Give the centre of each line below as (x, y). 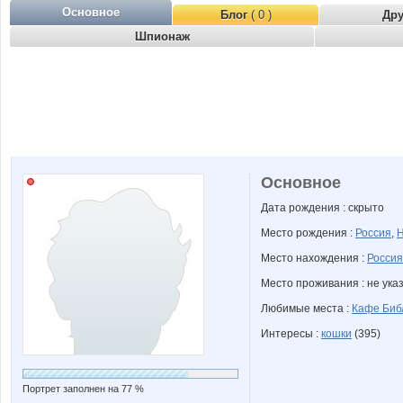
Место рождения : (308, 233)
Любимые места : (306, 309)
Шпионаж (162, 36)
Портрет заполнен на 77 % (83, 389)
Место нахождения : (314, 258)
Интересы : (291, 334)
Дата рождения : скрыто (322, 208)
